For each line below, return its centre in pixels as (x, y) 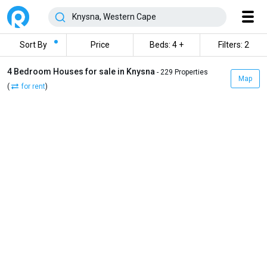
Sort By (33, 45)
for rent (33, 86)
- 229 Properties (182, 72)
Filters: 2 (234, 45)
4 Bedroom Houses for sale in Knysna (82, 72)
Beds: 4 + (167, 45)
